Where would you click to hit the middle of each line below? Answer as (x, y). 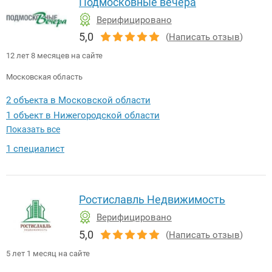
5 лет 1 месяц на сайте (48, 254)
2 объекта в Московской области (78, 100)
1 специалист (35, 149)
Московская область (44, 77)
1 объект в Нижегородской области (83, 116)
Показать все (33, 130)
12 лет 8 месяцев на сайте (54, 56)
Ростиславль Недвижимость (152, 200)
